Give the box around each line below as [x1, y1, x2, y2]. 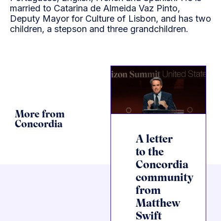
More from [15, 110, 65, 120]
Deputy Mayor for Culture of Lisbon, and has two [10, 13, 211, 24]
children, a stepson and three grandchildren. [10, 23, 188, 34]
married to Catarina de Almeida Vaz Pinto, [10, 2, 180, 13]
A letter [136, 135, 173, 146]
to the [136, 147, 164, 158]
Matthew [136, 199, 180, 210]
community [136, 173, 193, 184]
